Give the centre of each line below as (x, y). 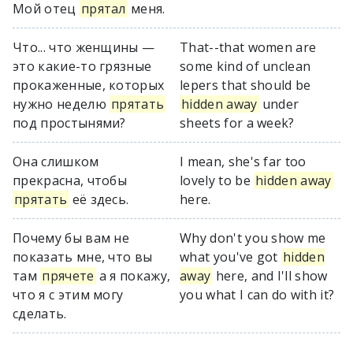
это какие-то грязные (82, 66)
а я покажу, (133, 276)
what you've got (231, 257)
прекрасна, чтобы (70, 180)
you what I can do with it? (257, 295)
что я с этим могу (68, 295)
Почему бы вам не (71, 238)
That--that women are (248, 47)
